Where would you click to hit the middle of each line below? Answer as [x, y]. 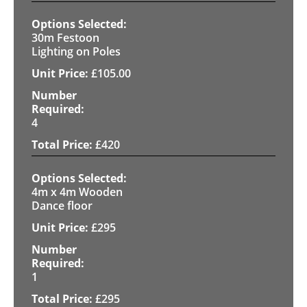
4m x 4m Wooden [77, 192]
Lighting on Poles [76, 51]
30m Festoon [65, 37]
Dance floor [62, 205]
